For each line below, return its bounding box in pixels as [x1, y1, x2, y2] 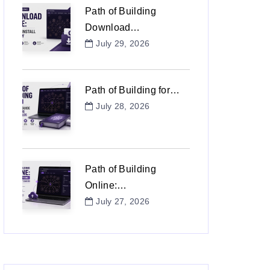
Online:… [85, 180, 127, 191]
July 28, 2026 [96, 101, 150, 111]
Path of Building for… [85, 85, 180, 96]
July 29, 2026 [96, 39, 150, 49]
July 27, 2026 [96, 196, 150, 207]
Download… [85, 22, 140, 33]
